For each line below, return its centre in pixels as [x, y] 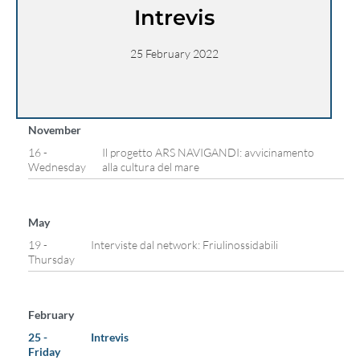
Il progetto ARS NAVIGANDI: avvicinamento [208, 152]
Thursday [51, 259]
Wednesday [57, 167]
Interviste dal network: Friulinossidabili [184, 245]
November [55, 130]
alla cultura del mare [151, 167]
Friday [44, 352]
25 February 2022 [174, 53]
